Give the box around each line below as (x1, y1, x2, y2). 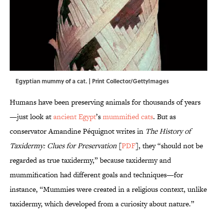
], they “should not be (136, 140, 203, 151)
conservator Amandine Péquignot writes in (10, 126, 145, 137)
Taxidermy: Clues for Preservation (10, 140, 119, 151)
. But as (153, 111, 176, 122)
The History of (145, 126, 191, 137)
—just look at (10, 111, 53, 122)
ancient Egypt (53, 111, 96, 122)
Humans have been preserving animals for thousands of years (10, 97, 201, 108)
